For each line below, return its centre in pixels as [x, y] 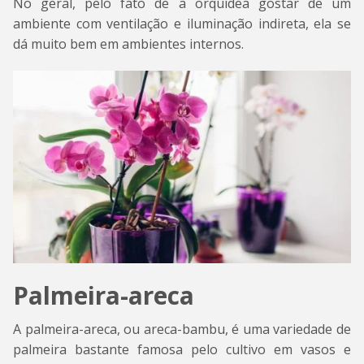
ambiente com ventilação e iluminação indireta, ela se [182, 23]
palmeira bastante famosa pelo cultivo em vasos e [182, 350]
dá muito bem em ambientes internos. [128, 43]
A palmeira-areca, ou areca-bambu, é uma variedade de [182, 329]
